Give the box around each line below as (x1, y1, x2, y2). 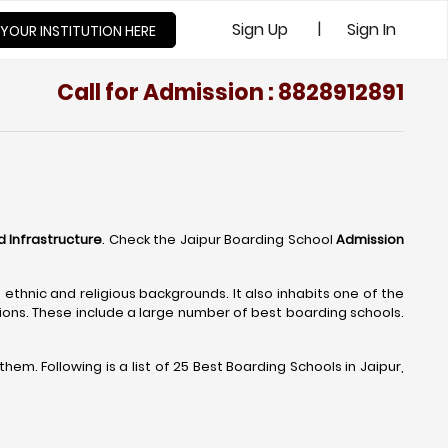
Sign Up (232, 18, 288, 41)
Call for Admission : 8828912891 (57, 77, 404, 108)
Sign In (347, 18, 396, 41)
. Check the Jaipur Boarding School (102, 230, 333, 249)
